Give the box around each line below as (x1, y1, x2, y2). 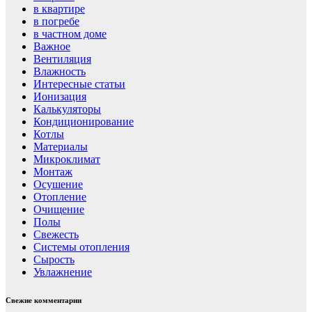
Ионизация (33, 90, 86, 102)
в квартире (33, 2, 85, 15)
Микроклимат (33, 153, 100, 165)
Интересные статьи (33, 77, 125, 90)
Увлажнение (33, 265, 92, 278)
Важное (33, 40, 70, 52)
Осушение (33, 178, 83, 190)
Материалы (33, 140, 88, 153)
